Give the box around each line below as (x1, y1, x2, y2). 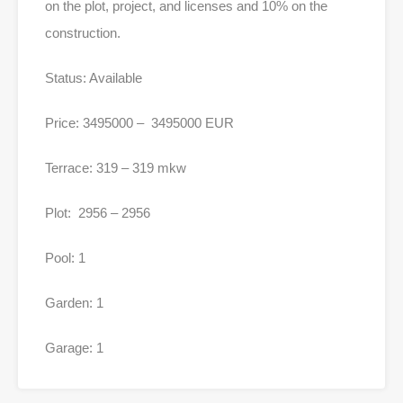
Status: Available (45, 70, 142, 86)
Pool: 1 (45, 250, 85, 266)
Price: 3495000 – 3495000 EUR (45, 115, 234, 131)
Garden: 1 (45, 295, 103, 311)
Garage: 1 (45, 340, 103, 356)
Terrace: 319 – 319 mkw (45, 160, 186, 176)
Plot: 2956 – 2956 (45, 205, 150, 221)
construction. (45, 25, 121, 41)
